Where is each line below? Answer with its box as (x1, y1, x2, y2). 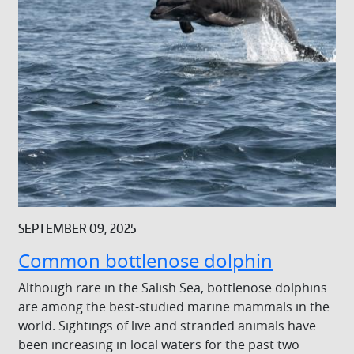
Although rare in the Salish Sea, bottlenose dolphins (18, 279, 328, 297)
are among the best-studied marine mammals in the (18, 298, 330, 316)
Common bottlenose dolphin (18, 248, 273, 274)
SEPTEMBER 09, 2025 (18, 220, 137, 237)
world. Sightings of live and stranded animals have (18, 317, 317, 335)
